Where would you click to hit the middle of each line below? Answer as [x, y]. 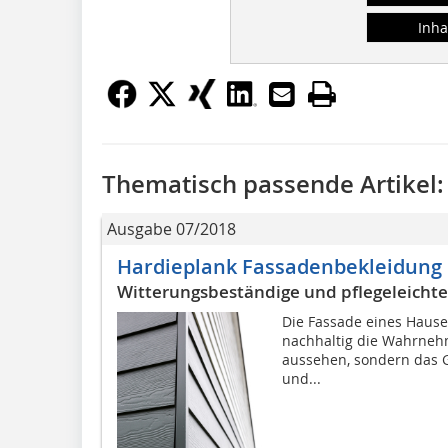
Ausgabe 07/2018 [171, 228]
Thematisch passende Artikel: [273, 183]
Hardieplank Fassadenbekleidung [279, 266]
